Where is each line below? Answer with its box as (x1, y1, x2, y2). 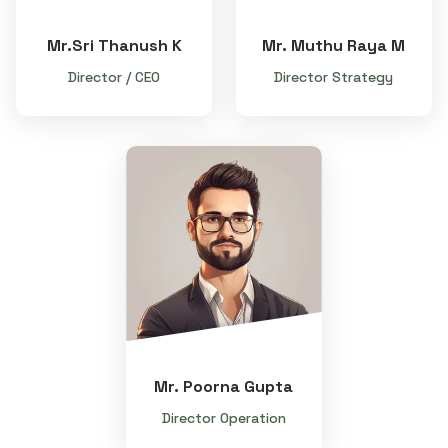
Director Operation (161, 409, 286, 428)
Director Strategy (274, 67, 394, 86)
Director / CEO (68, 67, 161, 86)
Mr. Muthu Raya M (262, 34, 406, 56)
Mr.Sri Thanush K (46, 34, 182, 56)
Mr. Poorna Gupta (154, 376, 294, 398)
